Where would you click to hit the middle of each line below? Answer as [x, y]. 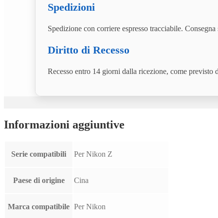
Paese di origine [39, 181]
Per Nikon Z [93, 154]
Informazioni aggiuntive [64, 124]
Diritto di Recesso [89, 50]
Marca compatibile [39, 207]
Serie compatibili [39, 154]
